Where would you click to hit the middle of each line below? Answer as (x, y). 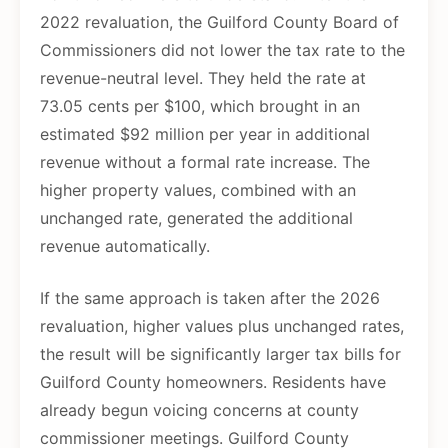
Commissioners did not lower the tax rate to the (222, 50)
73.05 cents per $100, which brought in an (200, 106)
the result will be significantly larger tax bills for (220, 354)
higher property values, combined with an (198, 190)
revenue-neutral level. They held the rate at (203, 78)
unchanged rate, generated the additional (196, 218)
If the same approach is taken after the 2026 (210, 298)
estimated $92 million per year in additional (205, 134)
